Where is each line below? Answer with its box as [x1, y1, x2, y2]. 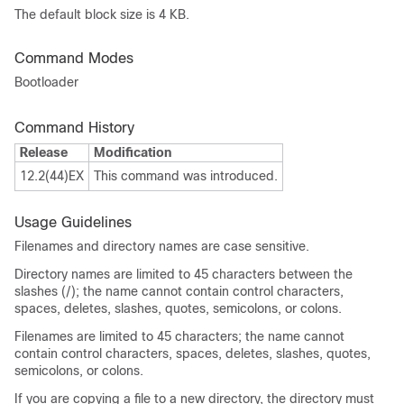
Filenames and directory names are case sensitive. [14, 239, 309, 253]
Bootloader [14, 75, 78, 89]
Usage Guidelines [14, 215, 132, 230]
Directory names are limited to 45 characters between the [14, 267, 353, 281]
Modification [94, 145, 171, 160]
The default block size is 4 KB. [14, 7, 189, 22]
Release [20, 145, 68, 160]
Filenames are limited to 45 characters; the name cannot [14, 329, 344, 344]
